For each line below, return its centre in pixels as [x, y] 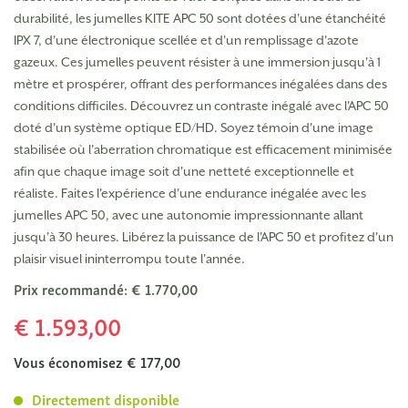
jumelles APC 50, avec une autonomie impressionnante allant [189, 214]
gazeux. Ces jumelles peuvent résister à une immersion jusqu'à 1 [197, 61]
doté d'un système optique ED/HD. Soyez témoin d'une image [194, 127]
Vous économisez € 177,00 [97, 361]
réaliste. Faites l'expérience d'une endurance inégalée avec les [190, 193]
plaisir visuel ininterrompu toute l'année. [129, 258]
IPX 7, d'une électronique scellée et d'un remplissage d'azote [186, 40]
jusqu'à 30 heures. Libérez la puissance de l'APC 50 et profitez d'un [204, 236]
